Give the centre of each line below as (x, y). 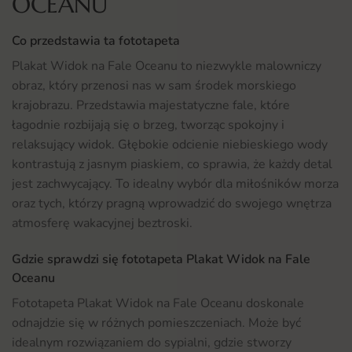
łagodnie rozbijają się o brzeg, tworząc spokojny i (148, 125)
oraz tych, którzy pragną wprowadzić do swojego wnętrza (172, 204)
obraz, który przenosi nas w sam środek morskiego (154, 86)
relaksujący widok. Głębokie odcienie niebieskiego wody (170, 145)
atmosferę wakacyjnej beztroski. (102, 224)
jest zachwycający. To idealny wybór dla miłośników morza (175, 184)
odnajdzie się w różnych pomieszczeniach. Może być (156, 323)
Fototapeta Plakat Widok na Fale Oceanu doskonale (158, 304)
